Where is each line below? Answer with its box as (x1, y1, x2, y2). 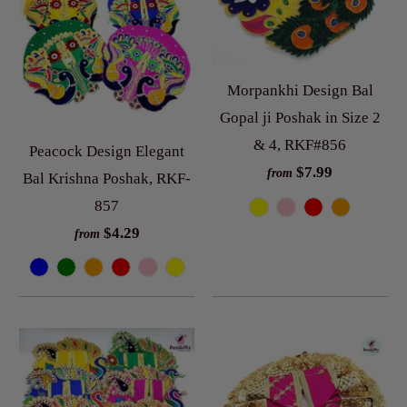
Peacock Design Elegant (29, 142, 185, 160)
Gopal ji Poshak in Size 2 (219, 109, 381, 127)
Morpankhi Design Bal (226, 82, 373, 100)
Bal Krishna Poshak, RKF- (23, 169, 192, 187)
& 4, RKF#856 (253, 136, 347, 154)
